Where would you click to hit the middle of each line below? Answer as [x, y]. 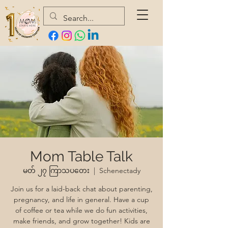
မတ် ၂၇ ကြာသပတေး [56, 170]
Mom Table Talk [81, 156]
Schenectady [120, 170]
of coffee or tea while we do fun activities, [81, 210]
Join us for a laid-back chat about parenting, [81, 189]
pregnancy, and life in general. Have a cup [81, 199]
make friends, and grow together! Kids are [81, 221]
